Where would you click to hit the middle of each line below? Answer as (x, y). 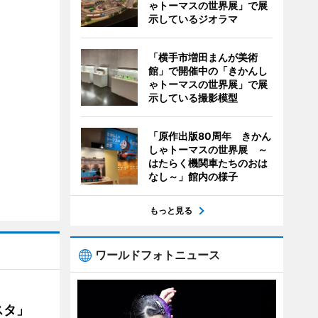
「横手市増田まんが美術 (203, 57)
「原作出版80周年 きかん (209, 136)
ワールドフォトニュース (157, 255)
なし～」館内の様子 (193, 176)
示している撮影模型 (193, 98)
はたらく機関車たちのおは (208, 163)
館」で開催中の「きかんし (208, 71)
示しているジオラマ (193, 19)
